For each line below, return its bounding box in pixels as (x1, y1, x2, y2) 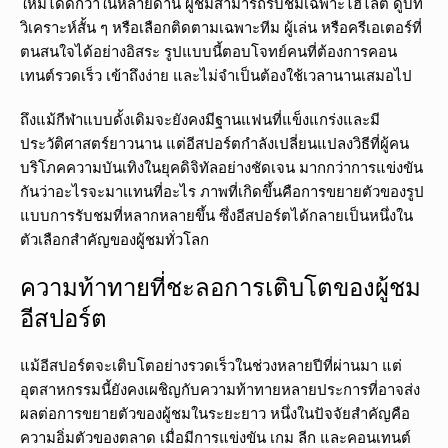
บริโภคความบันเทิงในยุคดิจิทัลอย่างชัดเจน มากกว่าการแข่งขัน (20, 157, 423, 178)
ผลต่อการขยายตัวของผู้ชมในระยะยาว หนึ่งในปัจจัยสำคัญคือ (20, 403, 410, 424)
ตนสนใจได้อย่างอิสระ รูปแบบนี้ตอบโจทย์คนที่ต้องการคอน (20, 41, 397, 62)
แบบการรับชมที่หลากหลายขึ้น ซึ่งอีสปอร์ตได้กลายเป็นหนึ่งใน (20, 205, 413, 226)
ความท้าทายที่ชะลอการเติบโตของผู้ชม (20, 270, 421, 304)
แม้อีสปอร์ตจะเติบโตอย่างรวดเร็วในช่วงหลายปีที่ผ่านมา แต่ (20, 355, 402, 376)
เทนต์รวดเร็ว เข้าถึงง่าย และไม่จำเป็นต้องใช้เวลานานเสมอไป (20, 65, 412, 86)
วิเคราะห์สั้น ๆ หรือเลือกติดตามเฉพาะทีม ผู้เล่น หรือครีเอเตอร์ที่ (20, 17, 422, 38)
